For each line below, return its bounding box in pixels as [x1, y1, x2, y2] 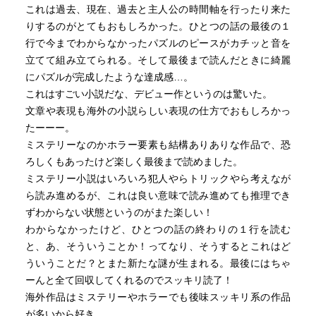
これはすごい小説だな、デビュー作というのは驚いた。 [25, 88, 272, 99]
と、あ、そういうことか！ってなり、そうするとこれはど [25, 241, 291, 252]
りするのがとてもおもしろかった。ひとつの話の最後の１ [25, 20, 291, 32]
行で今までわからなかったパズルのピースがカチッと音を [25, 37, 291, 49]
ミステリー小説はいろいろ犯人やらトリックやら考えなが [25, 173, 291, 184]
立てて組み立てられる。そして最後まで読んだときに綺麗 [25, 54, 291, 66]
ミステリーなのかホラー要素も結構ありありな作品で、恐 [25, 139, 291, 150]
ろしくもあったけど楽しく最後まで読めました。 [25, 156, 243, 167]
